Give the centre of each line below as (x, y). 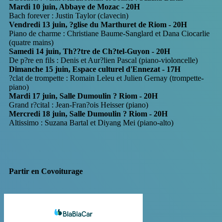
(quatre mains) (31, 43)
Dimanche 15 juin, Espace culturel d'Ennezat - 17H (95, 69)
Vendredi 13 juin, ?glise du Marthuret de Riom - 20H (98, 25)
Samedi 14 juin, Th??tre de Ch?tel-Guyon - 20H (89, 52)
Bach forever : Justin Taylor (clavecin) (69, 16)
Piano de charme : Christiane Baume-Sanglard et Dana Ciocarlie (109, 34)
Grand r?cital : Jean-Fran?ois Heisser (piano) (79, 105)
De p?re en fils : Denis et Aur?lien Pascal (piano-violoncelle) (103, 60)
